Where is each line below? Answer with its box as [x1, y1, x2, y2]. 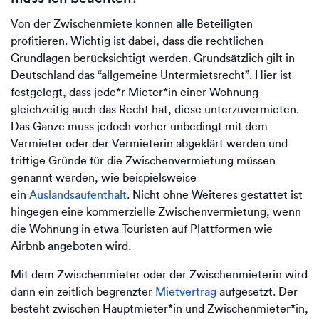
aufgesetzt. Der [216, 285, 298, 298]
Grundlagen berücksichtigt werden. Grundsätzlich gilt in [11, 51, 295, 65]
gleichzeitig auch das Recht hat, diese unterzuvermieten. [11, 103, 299, 116]
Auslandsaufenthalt [29, 188, 127, 202]
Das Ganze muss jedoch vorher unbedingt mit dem [11, 120, 268, 133]
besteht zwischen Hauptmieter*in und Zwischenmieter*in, [11, 302, 308, 315]
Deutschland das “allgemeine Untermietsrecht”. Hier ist [11, 68, 292, 82]
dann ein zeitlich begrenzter [11, 285, 155, 298]
